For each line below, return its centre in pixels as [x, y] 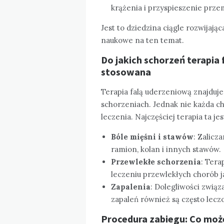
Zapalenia [131, 186]
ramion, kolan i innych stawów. [166, 149]
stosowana [126, 71]
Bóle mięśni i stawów [152, 136]
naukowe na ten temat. [142, 40]
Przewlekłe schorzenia [156, 161]
